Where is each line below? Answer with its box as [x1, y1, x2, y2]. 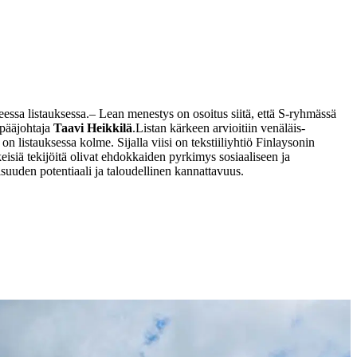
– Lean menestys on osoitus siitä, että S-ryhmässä [89, 106, 336, 120]
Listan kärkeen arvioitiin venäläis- [135, 120, 305, 135]
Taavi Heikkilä [53, 120, 132, 135]
